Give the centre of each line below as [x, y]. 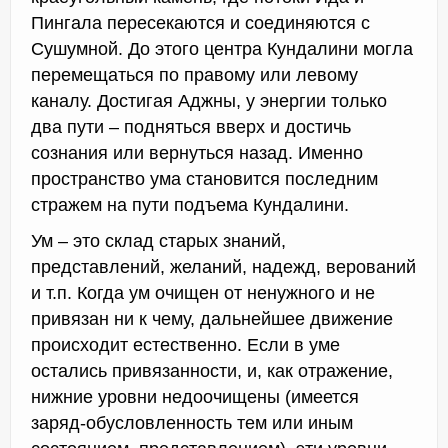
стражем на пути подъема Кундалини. [190, 205]
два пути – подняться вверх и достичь [191, 127]
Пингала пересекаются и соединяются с [200, 23]
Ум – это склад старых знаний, [158, 241]
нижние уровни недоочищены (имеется [195, 397]
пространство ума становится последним [204, 179]
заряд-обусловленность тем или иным [192, 423]
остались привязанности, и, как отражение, [212, 371]
